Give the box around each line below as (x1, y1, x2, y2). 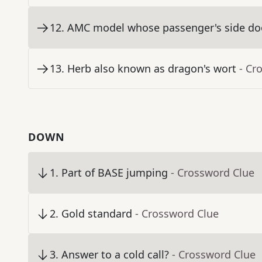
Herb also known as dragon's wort (67, 61, 236, 76)
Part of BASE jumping (61, 166, 168, 180)
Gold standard (61, 206, 132, 221)
